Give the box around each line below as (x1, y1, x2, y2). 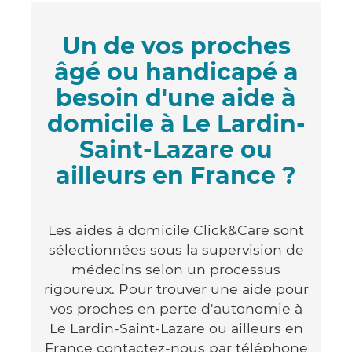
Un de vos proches (61, 31, 291, 60)
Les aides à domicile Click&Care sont (48, 221, 304, 238)
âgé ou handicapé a (53, 57, 299, 86)
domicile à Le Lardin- (46, 108, 306, 138)
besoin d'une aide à (56, 82, 296, 112)
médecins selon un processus (71, 260, 280, 277)
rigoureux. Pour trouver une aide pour (43, 280, 309, 297)
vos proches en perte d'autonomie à (49, 299, 302, 317)
